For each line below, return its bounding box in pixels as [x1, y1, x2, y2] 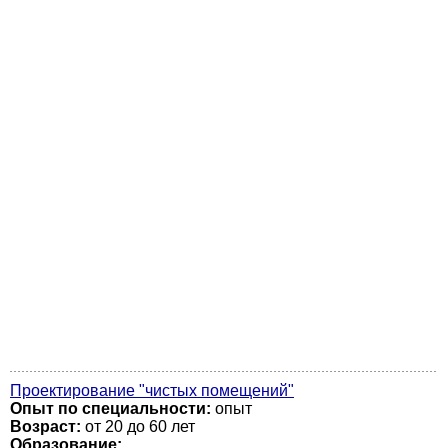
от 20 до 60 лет [81, 418, 195, 435]
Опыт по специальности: [10, 400, 211, 417]
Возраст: [10, 418, 81, 435]
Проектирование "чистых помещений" [10, 382, 294, 399]
